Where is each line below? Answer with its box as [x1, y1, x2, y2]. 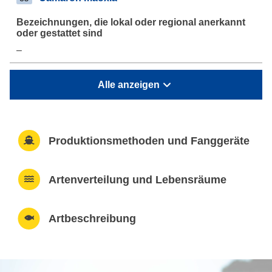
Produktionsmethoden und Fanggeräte [48, 134, 250, 147]
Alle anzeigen [98, 79, 160, 90]
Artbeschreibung [48, 212, 136, 225]
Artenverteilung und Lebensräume [48, 173, 226, 186]
